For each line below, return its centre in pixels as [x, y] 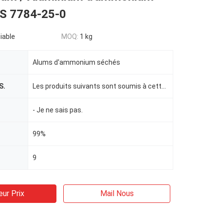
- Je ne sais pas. [58, 110]
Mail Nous [117, 193]
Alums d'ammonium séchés [76, 62]
